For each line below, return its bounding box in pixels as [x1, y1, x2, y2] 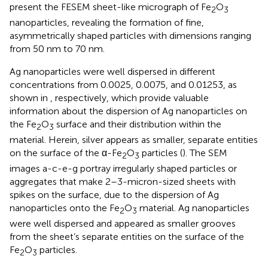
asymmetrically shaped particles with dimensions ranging [10, 29, 251, 41]
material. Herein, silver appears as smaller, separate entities [10, 133, 258, 145]
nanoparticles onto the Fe [10, 202, 120, 214]
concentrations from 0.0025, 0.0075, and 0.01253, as [10, 78, 237, 90]
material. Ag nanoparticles [137, 202, 249, 214]
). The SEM [182, 147, 227, 159]
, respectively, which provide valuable [50, 92, 209, 103]
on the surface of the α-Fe [10, 147, 122, 159]
